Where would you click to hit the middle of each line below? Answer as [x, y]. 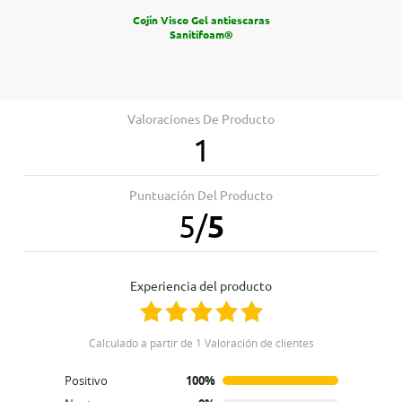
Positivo [86, 380]
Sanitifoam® [201, 34]
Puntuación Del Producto [201, 195]
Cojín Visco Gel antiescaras [201, 20]
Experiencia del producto [205, 286]
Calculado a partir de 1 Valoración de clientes [205, 342]
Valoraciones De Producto [201, 119]
